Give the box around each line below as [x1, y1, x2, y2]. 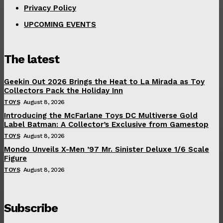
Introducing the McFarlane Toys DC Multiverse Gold [4, 111, 198, 120]
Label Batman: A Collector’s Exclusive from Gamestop [4, 119, 209, 129]
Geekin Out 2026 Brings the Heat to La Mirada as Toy [4, 77, 205, 86]
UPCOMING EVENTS [24, 19, 96, 29]
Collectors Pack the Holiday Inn [4, 86, 123, 95]
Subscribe [4, 201, 58, 215]
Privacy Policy [24, 3, 76, 12]
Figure [4, 153, 27, 163]
